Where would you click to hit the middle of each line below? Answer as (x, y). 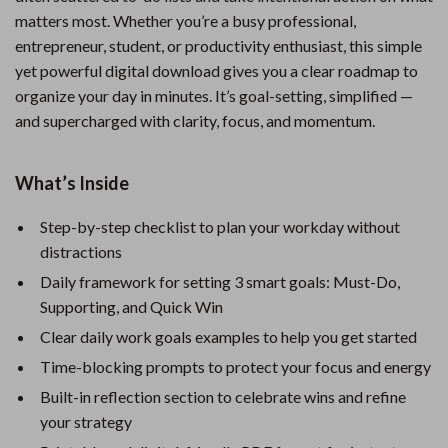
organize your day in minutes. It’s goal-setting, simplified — (214, 95)
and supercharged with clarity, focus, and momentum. (195, 120)
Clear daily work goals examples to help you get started (228, 336)
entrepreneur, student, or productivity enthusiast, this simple (218, 45)
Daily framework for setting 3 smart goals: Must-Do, (220, 281)
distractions (81, 251)
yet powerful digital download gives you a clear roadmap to (216, 70)
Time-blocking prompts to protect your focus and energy (235, 366)
